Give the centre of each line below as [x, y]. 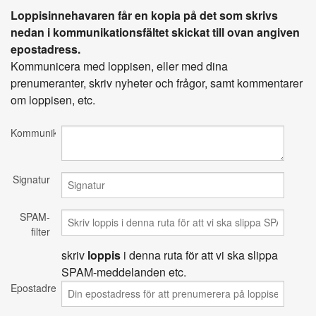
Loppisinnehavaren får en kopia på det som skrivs [144, 15]
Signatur [32, 179]
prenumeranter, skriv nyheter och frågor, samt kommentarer [157, 83]
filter [41, 231]
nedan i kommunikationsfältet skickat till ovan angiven [155, 32]
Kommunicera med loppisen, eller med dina [119, 66]
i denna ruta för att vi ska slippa [200, 255]
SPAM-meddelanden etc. [124, 272]
